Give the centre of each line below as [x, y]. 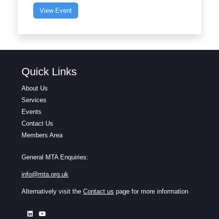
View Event [56, 10]
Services [34, 100]
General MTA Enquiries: [55, 157]
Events [32, 111]
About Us [35, 88]
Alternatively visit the [52, 191]
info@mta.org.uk [45, 174]
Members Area [42, 135]
